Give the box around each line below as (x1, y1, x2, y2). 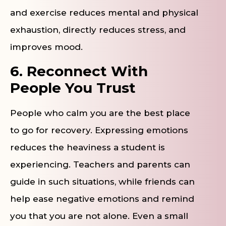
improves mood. (10, 42, 83, 52)
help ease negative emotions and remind (10, 193, 194, 204)
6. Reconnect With (10, 62, 148, 80)
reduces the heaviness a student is (10, 142, 165, 152)
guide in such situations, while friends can (10, 176, 195, 187)
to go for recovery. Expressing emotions (10, 125, 188, 135)
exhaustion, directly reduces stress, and (10, 25, 186, 35)
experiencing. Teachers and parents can (10, 159, 190, 169)
